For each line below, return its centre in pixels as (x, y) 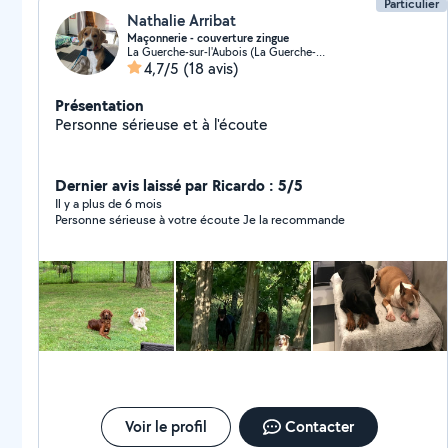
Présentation (99, 105)
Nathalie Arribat (181, 20)
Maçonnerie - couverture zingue (208, 38)
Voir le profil (165, 426)
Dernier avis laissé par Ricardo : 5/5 (179, 185)
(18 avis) (211, 68)
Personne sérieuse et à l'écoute (161, 124)
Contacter (319, 426)
